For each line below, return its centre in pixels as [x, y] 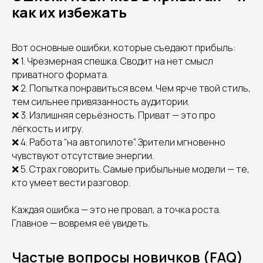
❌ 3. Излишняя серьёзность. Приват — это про [114, 115]
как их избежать [69, 12]
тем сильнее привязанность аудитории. [101, 102]
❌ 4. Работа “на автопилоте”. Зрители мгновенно [119, 142]
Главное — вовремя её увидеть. [81, 223]
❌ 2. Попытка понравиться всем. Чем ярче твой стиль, [131, 88]
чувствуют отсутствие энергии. [83, 156]
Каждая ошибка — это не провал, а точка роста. [116, 210]
